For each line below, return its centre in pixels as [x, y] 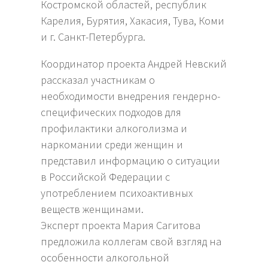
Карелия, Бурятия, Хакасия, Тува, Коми [133, 21]
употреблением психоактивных [117, 193]
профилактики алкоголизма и [114, 129]
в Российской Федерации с [106, 177]
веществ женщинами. [94, 209]
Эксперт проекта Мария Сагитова [121, 226]
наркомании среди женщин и [112, 145]
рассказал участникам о [98, 80]
